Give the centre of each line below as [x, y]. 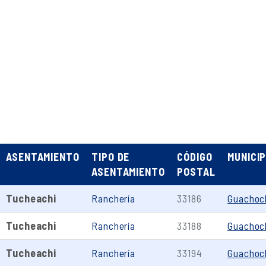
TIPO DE [111, 157]
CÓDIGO [195, 157]
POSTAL [196, 172]
